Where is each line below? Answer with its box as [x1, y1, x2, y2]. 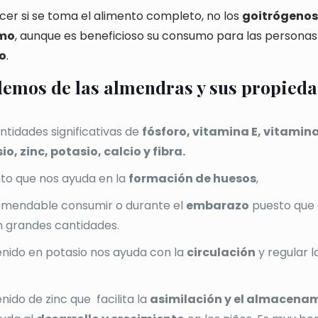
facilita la [97, 291, 150, 307]
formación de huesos [128, 170, 256, 187]
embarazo [186, 197, 249, 214]
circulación [187, 244, 256, 261]
